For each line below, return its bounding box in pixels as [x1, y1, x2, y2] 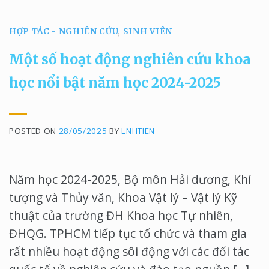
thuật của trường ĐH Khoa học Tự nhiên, [9, 207, 233, 223]
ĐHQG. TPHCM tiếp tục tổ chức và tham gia [9, 225, 247, 241]
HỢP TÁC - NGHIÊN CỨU [9, 26, 118, 37]
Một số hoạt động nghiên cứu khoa [9, 50, 250, 68]
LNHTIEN [121, 125, 155, 137]
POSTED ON [9, 125, 59, 137]
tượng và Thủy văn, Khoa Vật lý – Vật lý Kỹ [9, 189, 237, 205]
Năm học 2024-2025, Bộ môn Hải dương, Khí [9, 171, 251, 187]
